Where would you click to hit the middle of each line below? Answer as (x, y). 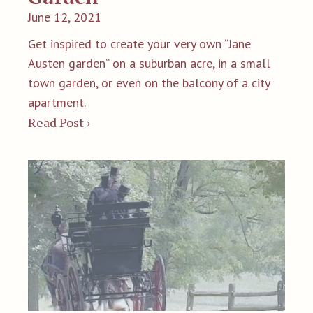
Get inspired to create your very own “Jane (139, 43)
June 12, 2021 (65, 17)
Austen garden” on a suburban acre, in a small (149, 63)
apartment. (57, 102)
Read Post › (59, 122)
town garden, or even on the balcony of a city (149, 82)
